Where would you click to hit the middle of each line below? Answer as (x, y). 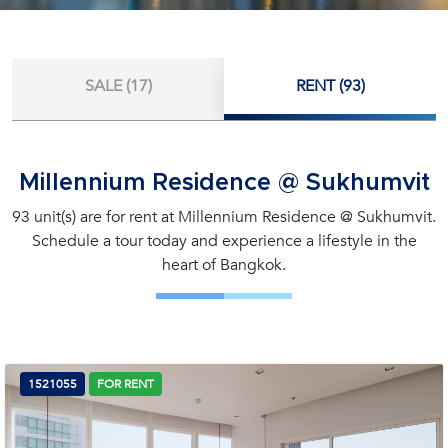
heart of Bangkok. (224, 265)
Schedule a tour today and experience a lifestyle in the (224, 241)
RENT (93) (330, 86)
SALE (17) (118, 86)
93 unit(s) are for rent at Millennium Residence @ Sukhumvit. (224, 217)
